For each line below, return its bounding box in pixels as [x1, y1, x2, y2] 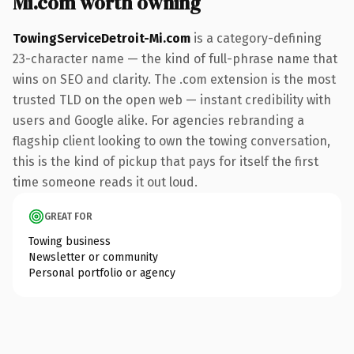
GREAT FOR [44, 210, 92, 222]
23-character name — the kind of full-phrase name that [13, 51, 337, 66]
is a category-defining [190, 30, 322, 46]
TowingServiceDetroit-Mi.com [13, 30, 190, 46]
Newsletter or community [28, 250, 158, 264]
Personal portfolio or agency [28, 265, 175, 280]
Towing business [28, 234, 111, 248]
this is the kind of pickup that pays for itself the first [13, 153, 318, 169]
